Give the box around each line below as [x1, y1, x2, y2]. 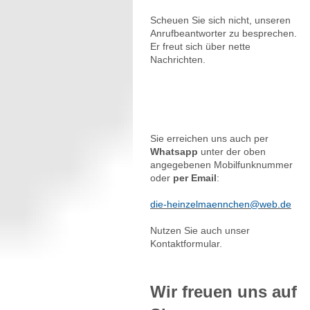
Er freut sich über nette [150, 41, 250, 53]
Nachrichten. [150, 54, 206, 66]
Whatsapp [150, 146, 198, 158]
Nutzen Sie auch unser [150, 225, 250, 237]
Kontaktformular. [150, 238, 222, 250]
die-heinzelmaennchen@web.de [150, 199, 291, 210]
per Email [173, 172, 217, 184]
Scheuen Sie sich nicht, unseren [150, 15, 291, 26]
